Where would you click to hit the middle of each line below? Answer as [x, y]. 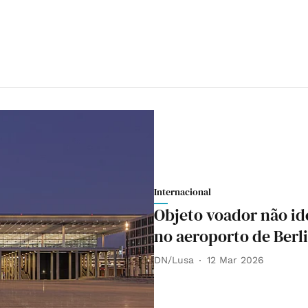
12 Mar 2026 [235, 260]
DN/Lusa [174, 260]
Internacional [183, 191]
